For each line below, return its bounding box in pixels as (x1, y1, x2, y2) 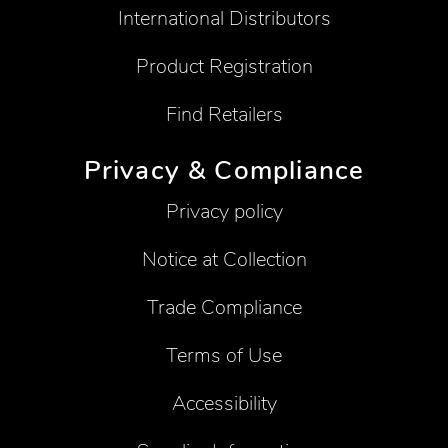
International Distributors (117, 5, 331, 33)
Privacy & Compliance (83, 152, 365, 188)
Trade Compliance (146, 294, 302, 322)
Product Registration (135, 53, 313, 81)
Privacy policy (165, 198, 283, 226)
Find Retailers (165, 101, 283, 129)
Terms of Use (166, 342, 282, 370)
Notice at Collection (141, 246, 307, 274)
